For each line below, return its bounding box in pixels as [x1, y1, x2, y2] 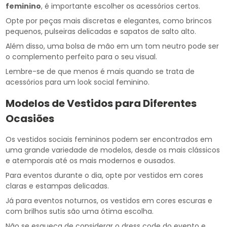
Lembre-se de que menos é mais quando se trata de [6, 66, 195, 77]
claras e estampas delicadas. [6, 181, 109, 192]
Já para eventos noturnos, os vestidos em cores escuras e [6, 196, 213, 206]
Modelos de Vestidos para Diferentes [6, 96, 197, 111]
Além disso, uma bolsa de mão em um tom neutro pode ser [6, 41, 219, 52]
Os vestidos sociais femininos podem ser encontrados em [6, 134, 213, 145]
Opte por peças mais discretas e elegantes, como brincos [6, 16, 212, 26]
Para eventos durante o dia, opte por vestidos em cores [6, 170, 204, 181]
